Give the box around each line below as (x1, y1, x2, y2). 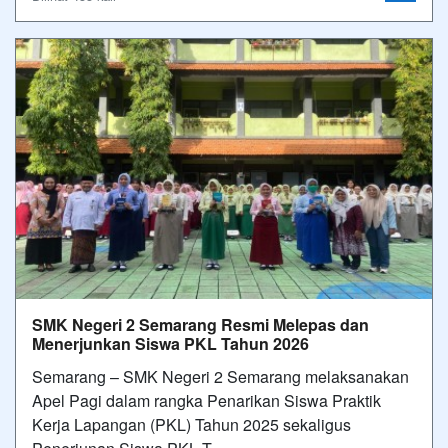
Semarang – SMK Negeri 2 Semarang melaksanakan (32, 365, 409, 388)
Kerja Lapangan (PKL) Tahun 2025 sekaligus (32, 413, 351, 436)
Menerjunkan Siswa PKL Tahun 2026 (32, 332, 309, 355)
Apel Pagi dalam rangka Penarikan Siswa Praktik (32, 389, 381, 412)
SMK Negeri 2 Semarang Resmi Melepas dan (32, 313, 369, 336)
